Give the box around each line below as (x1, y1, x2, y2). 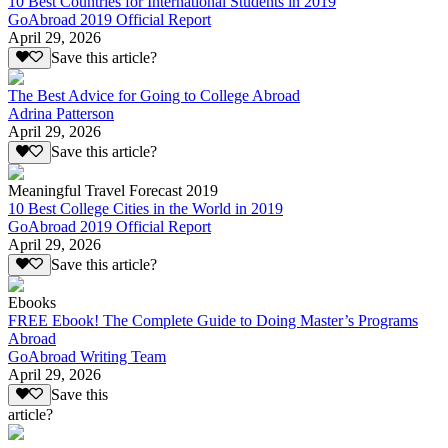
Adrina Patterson (8, 105, 114, 123)
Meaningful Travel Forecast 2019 (8, 181, 218, 199)
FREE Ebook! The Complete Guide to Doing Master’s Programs (8, 312, 418, 330)
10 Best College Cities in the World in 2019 (8, 199, 283, 217)
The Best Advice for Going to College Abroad (8, 87, 300, 105)
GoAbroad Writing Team (8, 348, 166, 366)
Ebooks (8, 294, 56, 312)
